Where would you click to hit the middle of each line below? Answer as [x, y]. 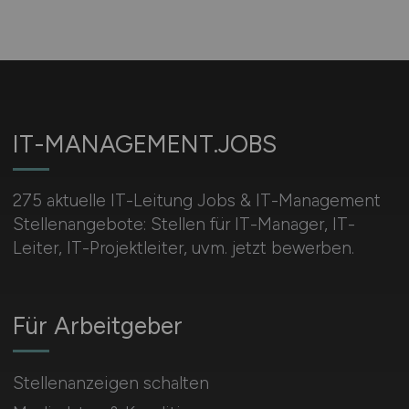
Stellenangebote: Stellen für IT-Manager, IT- [184, 225]
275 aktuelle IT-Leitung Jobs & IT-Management [196, 201]
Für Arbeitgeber [97, 326]
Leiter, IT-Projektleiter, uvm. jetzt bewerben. [183, 248]
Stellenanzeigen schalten [110, 383]
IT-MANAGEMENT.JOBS [144, 145]
